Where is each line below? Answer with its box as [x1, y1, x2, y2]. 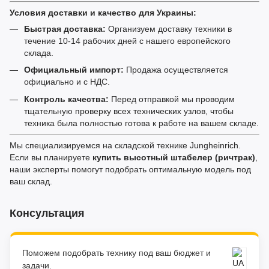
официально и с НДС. [24, 77, 110, 87]
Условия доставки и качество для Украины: [10, 8, 196, 17]
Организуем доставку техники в [106, 24, 232, 34]
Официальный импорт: [24, 65, 124, 75]
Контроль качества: [24, 94, 109, 104]
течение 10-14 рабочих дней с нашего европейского [24, 36, 231, 46]
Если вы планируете [10, 153, 92, 163]
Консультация [10, 207, 85, 220]
